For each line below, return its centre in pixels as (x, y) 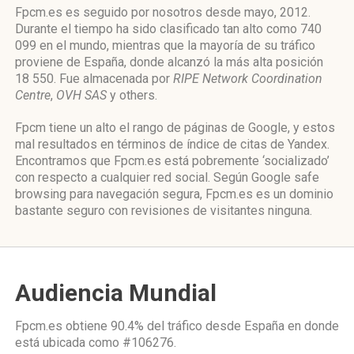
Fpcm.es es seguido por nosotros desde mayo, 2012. (163, 12)
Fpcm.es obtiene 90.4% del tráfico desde (130, 326)
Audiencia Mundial (116, 293)
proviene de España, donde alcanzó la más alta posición (169, 62)
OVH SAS (81, 95)
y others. (132, 95)
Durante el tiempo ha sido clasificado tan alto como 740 (168, 29)
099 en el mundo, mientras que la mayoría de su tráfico (165, 45)
